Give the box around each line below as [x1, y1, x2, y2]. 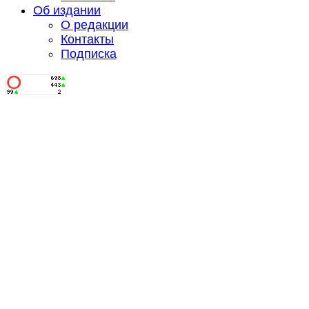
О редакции [61, 17, 128, 32]
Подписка [61, 46, 117, 61]
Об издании [33, 3, 101, 17]
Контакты [61, 32, 114, 46]
